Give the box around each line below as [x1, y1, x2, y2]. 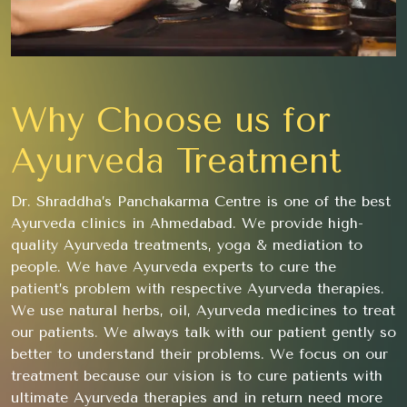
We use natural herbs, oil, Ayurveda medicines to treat [11, 302, 395, 320]
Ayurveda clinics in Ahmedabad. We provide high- [11, 214, 363, 233]
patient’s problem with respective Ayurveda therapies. [11, 280, 384, 298]
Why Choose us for [11, 100, 331, 142]
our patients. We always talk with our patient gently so [11, 323, 396, 342]
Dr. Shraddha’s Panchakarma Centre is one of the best [11, 193, 391, 211]
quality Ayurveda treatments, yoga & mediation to [11, 236, 362, 254]
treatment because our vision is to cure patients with [11, 367, 382, 385]
